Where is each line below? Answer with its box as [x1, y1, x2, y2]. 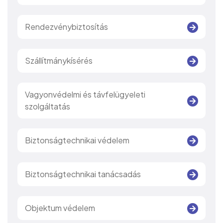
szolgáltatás [25, 101, 70, 111]
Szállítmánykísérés [25, 55, 93, 66]
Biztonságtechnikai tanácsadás [25, 169, 141, 179]
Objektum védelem [25, 203, 95, 213]
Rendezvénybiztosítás [25, 21, 108, 32]
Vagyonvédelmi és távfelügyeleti [25, 89, 145, 100]
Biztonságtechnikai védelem [25, 135, 129, 145]
